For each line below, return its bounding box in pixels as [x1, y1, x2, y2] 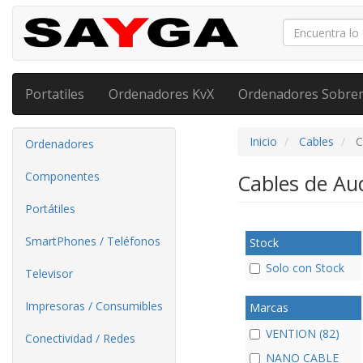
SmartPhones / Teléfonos [25, 233, 160, 249]
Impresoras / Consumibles [25, 298, 163, 314]
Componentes [25, 169, 100, 184]
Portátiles [25, 201, 75, 216]
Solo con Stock [265, 260, 344, 276]
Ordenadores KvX [109, 85, 214, 103]
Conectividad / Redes [25, 331, 135, 346]
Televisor [25, 266, 73, 281]
